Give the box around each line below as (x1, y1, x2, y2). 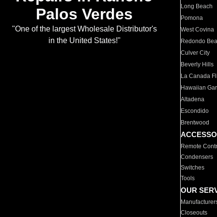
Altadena (181, 96, 205, 103)
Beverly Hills (181, 61, 214, 68)
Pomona (181, 15, 203, 21)
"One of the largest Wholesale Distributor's (12, 25, 157, 33)
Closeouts (181, 209, 208, 216)
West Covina (181, 26, 215, 33)
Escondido (181, 108, 209, 114)
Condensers (181, 154, 214, 160)
